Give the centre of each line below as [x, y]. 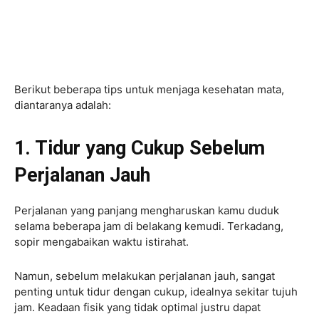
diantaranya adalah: [63, 105]
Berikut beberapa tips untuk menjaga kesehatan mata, [149, 89]
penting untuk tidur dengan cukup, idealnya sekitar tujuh [156, 291]
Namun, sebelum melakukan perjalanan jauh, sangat [145, 276]
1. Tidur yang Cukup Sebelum [140, 148]
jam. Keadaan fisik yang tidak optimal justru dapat [137, 307]
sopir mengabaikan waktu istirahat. [101, 241]
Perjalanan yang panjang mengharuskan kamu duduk [147, 210]
